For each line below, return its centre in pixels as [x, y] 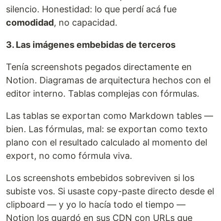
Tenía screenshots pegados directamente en [99, 67]
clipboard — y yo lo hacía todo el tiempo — [96, 204]
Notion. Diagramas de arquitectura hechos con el [108, 80]
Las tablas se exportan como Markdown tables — [110, 116]
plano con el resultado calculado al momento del [107, 142]
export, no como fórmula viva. [69, 156]
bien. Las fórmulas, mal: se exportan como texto [107, 129]
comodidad [30, 22]
